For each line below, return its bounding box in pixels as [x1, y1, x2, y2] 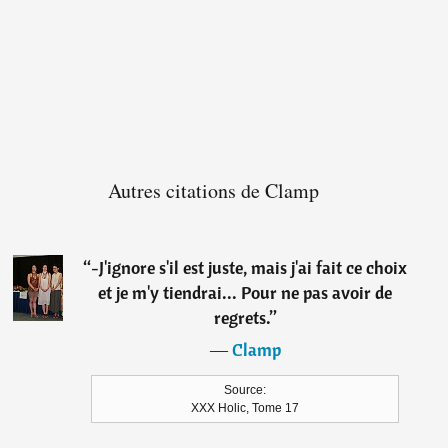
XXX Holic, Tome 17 [191, 401, 300, 416]
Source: [224, 383, 267, 398]
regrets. [213, 306, 270, 330]
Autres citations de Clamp [107, 177, 319, 205]
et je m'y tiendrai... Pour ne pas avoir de [98, 281, 393, 305]
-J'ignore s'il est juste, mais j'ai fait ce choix [91, 256, 408, 280]
